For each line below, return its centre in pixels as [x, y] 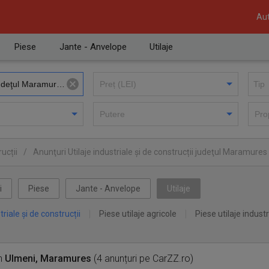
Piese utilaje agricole [138, 214]
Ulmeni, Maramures [48, 258]
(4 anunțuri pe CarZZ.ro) [142, 258]
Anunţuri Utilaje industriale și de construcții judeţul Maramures [150, 152]
